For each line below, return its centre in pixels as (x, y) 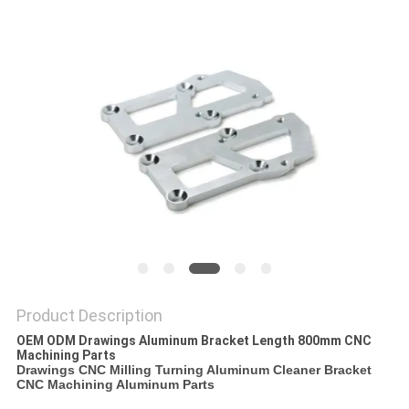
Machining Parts (66, 356)
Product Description (89, 316)
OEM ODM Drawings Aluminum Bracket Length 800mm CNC (194, 341)
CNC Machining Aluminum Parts (115, 385)
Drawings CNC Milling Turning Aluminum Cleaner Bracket (194, 370)
